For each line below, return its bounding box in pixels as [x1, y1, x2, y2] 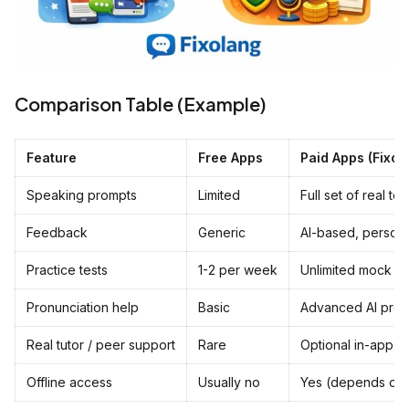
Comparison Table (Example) [15, 91, 267, 115]
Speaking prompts [26, 186, 137, 203]
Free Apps [198, 149, 263, 165]
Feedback [26, 224, 88, 240]
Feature [26, 149, 77, 165]
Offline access [26, 373, 112, 390]
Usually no [198, 373, 260, 390]
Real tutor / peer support [26, 336, 175, 352]
